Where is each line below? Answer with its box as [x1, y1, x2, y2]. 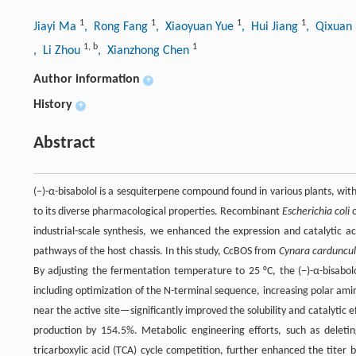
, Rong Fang [84, 21, 151, 34]
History [33, 99, 72, 112]
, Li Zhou [33, 44, 83, 58]
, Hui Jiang [242, 21, 301, 34]
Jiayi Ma [33, 21, 79, 34]
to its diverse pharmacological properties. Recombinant [33, 206, 283, 219]
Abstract [33, 134, 95, 153]
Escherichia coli [282, 206, 350, 219]
